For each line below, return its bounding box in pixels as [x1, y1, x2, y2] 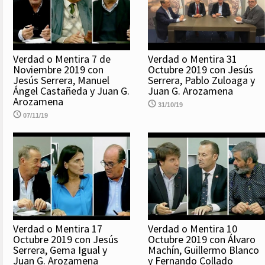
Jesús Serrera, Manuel [13, 73, 109, 87]
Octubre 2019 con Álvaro [148, 232, 256, 247]
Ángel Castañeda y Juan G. [13, 83, 130, 98]
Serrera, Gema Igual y [13, 243, 107, 257]
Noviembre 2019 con [13, 62, 104, 76]
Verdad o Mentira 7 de [13, 51, 111, 66]
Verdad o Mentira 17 [13, 222, 102, 236]
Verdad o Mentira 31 [148, 51, 237, 66]
